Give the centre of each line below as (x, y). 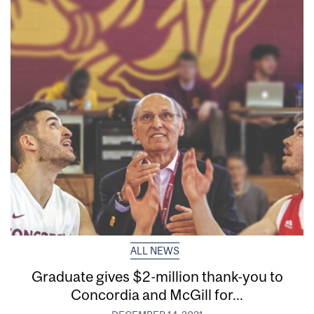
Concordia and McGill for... (157, 294)
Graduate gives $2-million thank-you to (157, 276)
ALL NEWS (155, 251)
